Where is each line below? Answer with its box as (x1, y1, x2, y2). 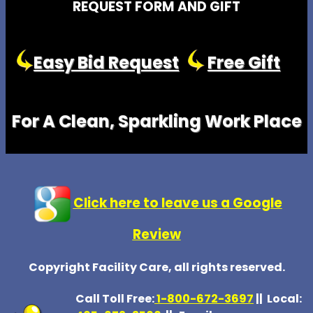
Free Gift (208, 50, 280, 74)
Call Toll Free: (75, 290, 154, 307)
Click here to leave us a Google (73, 193, 282, 212)
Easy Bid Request (34, 50, 179, 74)
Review (132, 225, 181, 245)
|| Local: (254, 290, 302, 307)
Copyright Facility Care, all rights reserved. (28, 259, 285, 276)
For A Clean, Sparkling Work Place (11, 109, 302, 133)
